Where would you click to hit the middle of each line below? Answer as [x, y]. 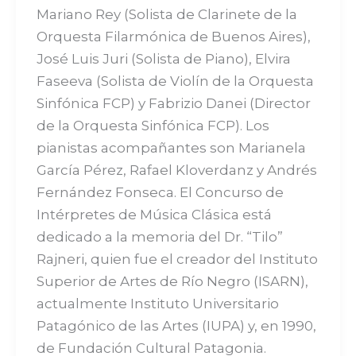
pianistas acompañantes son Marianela [171, 148]
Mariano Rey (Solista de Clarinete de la [166, 15]
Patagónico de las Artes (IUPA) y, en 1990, [176, 326]
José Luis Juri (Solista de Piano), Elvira [163, 59]
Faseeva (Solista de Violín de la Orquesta [175, 81]
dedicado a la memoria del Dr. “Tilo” [159, 237]
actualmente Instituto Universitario [157, 304]
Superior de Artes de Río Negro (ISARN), [172, 282]
